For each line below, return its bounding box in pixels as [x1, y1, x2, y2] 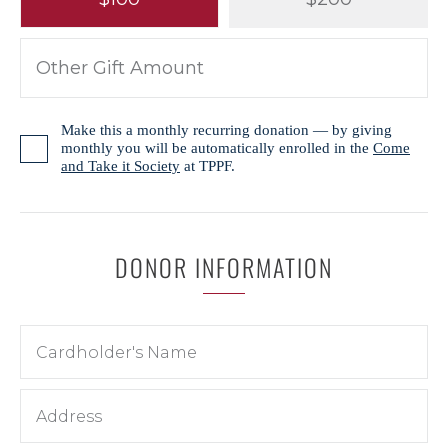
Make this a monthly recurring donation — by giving [61, 122, 392, 139]
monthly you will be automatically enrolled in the [61, 140, 373, 157]
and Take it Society [61, 158, 180, 175]
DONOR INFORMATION [115, 249, 333, 285]
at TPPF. [180, 158, 235, 175]
